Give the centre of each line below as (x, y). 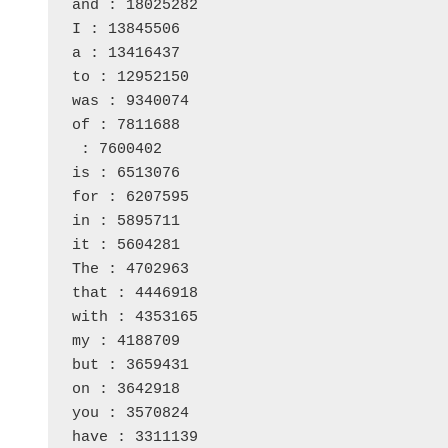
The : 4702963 (130, 270)
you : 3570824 (130, 414)
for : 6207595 (130, 198)
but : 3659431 (130, 366)
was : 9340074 (130, 102)
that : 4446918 (135, 294)
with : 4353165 (135, 318)
